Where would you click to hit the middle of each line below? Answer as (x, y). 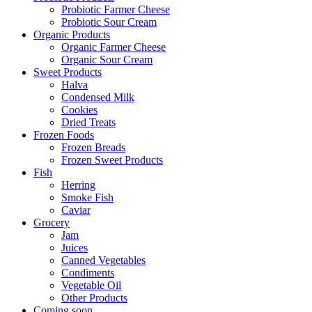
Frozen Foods (64, 134)
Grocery (52, 222)
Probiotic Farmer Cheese (116, 9)
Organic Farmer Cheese (114, 47)
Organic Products (72, 34)
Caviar (76, 210)
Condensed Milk (98, 97)
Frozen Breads (93, 147)
